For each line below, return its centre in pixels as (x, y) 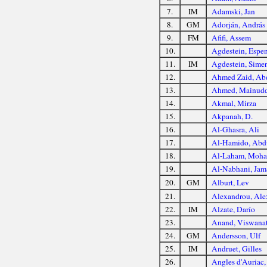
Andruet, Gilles (236, 248)
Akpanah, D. (232, 116)
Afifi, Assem (231, 37)
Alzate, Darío (233, 209)
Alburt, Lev (230, 182)
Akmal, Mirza (234, 103)
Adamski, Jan (233, 11)
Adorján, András (238, 24)
